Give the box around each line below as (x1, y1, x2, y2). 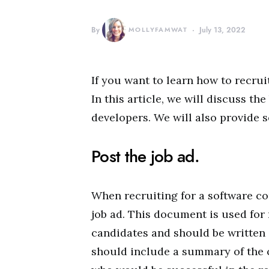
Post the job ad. (91, 145, 199, 168)
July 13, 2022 (199, 25, 246, 35)
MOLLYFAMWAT (128, 25, 188, 34)
